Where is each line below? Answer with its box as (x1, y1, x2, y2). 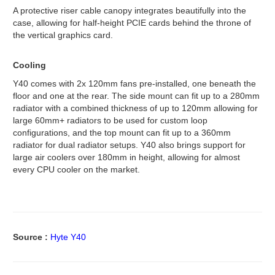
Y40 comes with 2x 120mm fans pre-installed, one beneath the (13, 78, 256, 88)
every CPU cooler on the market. (13, 164, 140, 174)
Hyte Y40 (50, 231, 86, 242)
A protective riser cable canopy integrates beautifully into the (13, 5, 246, 15)
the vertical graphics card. (13, 29, 113, 40)
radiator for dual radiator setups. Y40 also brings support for (13, 139, 246, 150)
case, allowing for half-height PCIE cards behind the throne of (13, 17, 251, 28)
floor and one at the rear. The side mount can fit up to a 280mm (13, 90, 260, 101)
